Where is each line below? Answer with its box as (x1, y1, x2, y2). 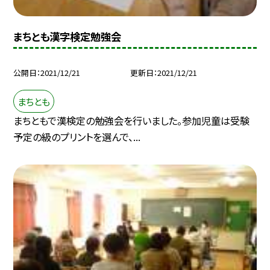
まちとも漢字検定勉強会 (13, 28, 122, 44)
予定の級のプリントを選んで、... (13, 130, 141, 145)
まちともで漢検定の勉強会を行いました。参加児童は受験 (13, 113, 250, 128)
